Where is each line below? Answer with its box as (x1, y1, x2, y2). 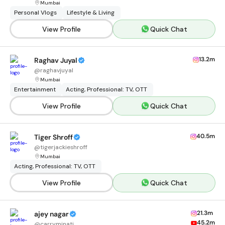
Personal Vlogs (14, 9, 57, 17)
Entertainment (14, 85, 56, 93)
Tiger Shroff (34, 133, 73, 142)
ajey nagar (34, 209, 69, 218)
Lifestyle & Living (67, 9, 115, 17)
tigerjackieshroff (40, 143, 87, 151)
